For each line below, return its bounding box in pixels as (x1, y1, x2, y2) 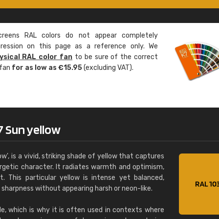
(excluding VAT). (82, 64, 133, 72)
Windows (122, 13, 153, 21)
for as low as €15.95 (12, 64, 82, 72)
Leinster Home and (122, 2, 189, 10)
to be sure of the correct (72, 53, 158, 61)
